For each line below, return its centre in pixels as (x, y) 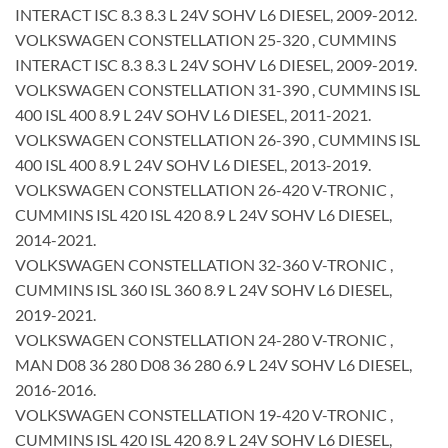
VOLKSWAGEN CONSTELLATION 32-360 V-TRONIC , (204, 264)
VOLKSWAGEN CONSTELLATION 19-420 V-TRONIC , (204, 414)
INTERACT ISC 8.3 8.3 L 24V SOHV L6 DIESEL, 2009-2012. (216, 14)
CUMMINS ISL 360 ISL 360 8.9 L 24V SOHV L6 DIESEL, (203, 289)
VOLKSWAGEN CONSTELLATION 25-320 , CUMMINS (205, 39)
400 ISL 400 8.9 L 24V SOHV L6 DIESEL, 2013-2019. (193, 164)
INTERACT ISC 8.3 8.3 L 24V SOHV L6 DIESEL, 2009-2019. (216, 64)
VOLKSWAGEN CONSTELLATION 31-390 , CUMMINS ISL (217, 89)
